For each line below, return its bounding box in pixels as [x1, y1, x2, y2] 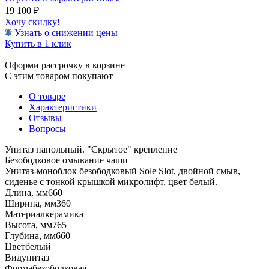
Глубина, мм [5, 230, 56, 241]
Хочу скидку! [5, 16, 60, 27]
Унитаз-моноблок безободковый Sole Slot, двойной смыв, [5, 165, 240, 176]
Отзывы [29, 112, 62, 123]
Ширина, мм [5, 198, 56, 208]
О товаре [29, 91, 65, 101]
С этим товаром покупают [5, 70, 113, 81]
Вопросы [29, 123, 66, 134]
